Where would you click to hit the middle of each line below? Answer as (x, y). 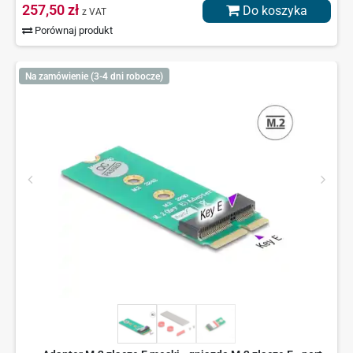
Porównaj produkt (73, 31)
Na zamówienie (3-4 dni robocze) (94, 76)
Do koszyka (273, 11)
